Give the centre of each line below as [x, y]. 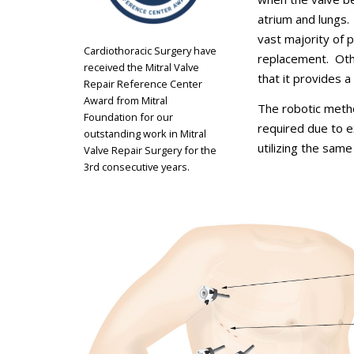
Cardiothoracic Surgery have [150, 50]
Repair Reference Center [143, 83]
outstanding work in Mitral [145, 133]
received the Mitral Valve [141, 67]
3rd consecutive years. [137, 166]
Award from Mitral [126, 100]
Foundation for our [128, 117]
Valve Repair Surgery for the [150, 150]
